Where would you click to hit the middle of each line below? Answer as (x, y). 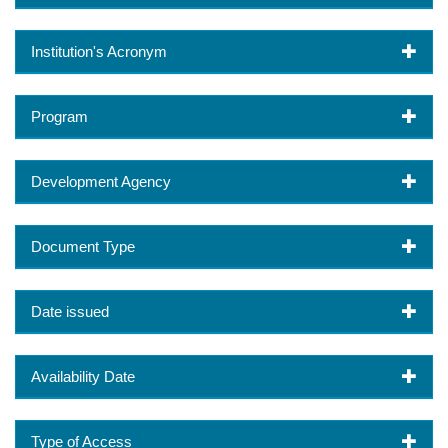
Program (59, 116)
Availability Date (83, 376)
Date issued (70, 311)
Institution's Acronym (99, 51)
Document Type (83, 246)
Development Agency (101, 181)
